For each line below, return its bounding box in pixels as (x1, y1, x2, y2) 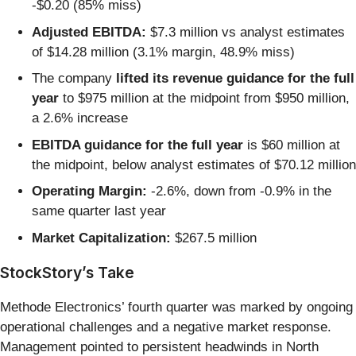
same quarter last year (32, 203, 166, 219)
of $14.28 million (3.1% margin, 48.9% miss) (32, 44, 295, 60)
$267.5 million (171, 230, 257, 246)
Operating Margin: (32, 184, 147, 199)
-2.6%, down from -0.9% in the (147, 184, 331, 199)
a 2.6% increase (32, 110, 128, 126)
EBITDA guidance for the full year (32, 137, 243, 153)
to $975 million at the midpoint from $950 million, (59, 91, 350, 106)
